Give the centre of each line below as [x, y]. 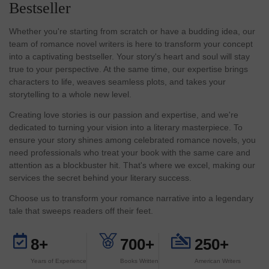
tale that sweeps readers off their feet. [81, 211]
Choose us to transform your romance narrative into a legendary [131, 198]
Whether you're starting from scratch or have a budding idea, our [132, 32]
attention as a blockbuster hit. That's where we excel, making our [132, 165]
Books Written [139, 261]
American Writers [218, 261]
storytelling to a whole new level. [70, 95]
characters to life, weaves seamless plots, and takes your [117, 82]
